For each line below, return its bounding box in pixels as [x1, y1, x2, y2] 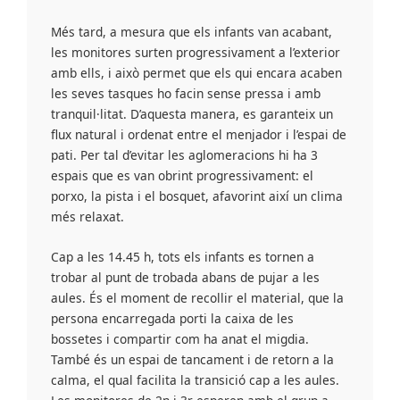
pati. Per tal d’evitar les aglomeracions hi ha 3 [51, 146, 319, 164]
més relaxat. [51, 208, 125, 226]
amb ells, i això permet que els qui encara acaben [51, 64, 343, 82]
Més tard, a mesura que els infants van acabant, [51, 23, 333, 41]
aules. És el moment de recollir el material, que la [51, 289, 345, 307]
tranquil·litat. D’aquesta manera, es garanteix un [51, 105, 334, 123]
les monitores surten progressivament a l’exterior [51, 44, 341, 62]
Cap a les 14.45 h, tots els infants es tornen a [51, 248, 315, 266]
